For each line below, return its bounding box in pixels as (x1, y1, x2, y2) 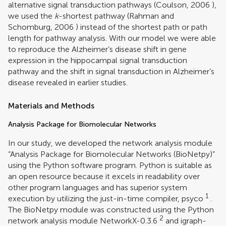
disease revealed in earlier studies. (8, 77, 128, 87)
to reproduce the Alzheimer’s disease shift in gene (8, 44, 187, 54)
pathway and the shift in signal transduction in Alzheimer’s (8, 66, 214, 76)
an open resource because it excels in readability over (8, 171, 200, 181)
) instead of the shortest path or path (74, 22, 207, 32)
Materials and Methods (8, 100, 94, 110)
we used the (8, 11, 54, 21)
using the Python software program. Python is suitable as (8, 160, 212, 170)
